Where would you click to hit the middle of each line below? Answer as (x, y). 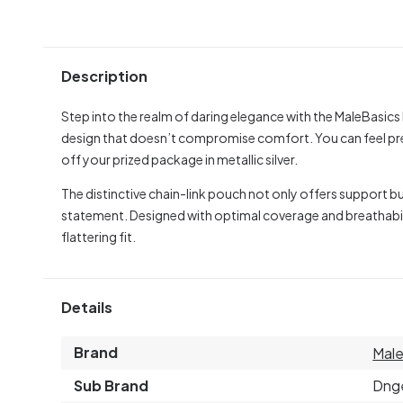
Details (87, 308)
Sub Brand (111, 385)
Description (104, 76)
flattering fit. (99, 236)
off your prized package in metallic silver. (179, 159)
